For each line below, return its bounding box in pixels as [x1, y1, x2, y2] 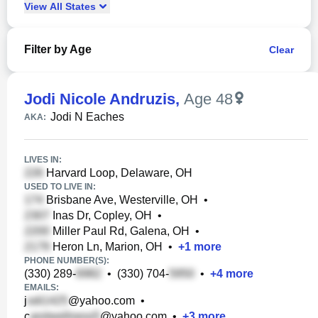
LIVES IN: [24, 155, 62, 165]
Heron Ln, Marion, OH [50, 241, 163, 253]
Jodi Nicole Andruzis [24, 90, 175, 108]
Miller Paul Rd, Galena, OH [50, 225, 190, 237]
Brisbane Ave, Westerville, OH [43, 194, 198, 206]
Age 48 [184, 90, 233, 108]
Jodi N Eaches [50, 111, 124, 123]
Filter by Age [24, 43, 92, 55]
